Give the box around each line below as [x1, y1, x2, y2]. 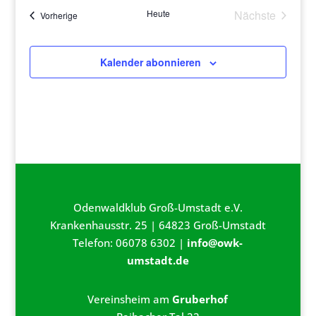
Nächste [234, 7, 276, 23]
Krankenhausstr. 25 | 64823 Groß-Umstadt [49, 218, 266, 232]
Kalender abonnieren [99, 55, 201, 69]
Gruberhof [172, 292, 229, 306]
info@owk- [187, 236, 243, 250]
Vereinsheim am [87, 292, 173, 306]
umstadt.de [126, 253, 189, 267]
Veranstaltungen [76, 8, 140, 20]
